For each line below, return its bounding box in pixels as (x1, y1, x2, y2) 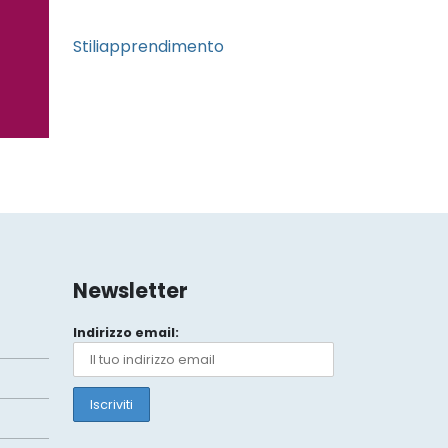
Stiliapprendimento (73, 35, 224, 59)
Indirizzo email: (73, 324, 179, 342)
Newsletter (73, 277, 188, 306)
